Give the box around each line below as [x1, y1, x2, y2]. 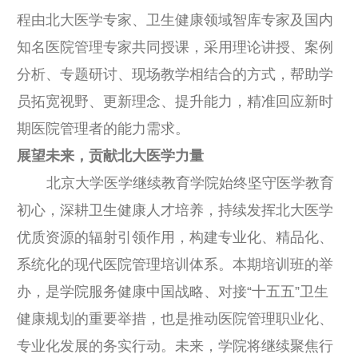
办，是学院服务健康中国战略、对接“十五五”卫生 [17, 284, 328, 300]
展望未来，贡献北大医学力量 [17, 148, 204, 165]
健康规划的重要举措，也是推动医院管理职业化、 [17, 311, 333, 328]
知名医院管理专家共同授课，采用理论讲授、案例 [17, 39, 333, 56]
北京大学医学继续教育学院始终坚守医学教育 [46, 175, 335, 192]
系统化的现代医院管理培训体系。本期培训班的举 [17, 257, 333, 273]
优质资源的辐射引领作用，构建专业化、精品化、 [17, 229, 333, 246]
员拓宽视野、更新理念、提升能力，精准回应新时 [17, 93, 333, 110]
